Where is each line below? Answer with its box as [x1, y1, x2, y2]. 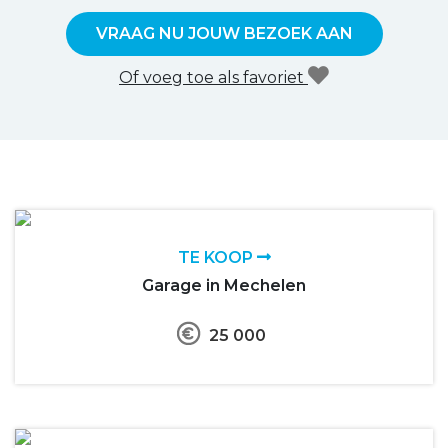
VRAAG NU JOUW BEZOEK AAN [95, 23, 353, 43]
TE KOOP [177, 247, 257, 267]
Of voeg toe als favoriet [119, 67, 308, 87]
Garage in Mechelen [142, 275, 306, 295]
